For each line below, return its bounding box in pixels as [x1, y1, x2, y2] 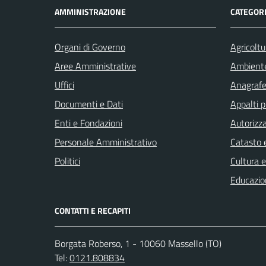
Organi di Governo [55, 39, 125, 54]
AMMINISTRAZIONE [55, 5, 126, 18]
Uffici [55, 77, 74, 92]
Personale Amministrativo [55, 134, 157, 149]
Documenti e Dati [55, 96, 123, 111]
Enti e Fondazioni [55, 115, 122, 130]
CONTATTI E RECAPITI [55, 204, 131, 217]
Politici [55, 153, 80, 168]
